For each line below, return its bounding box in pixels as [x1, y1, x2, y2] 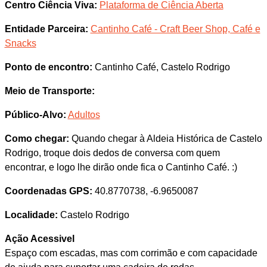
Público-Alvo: [4, 110, 66, 120]
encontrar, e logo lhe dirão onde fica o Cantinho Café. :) [4, 162, 237, 172]
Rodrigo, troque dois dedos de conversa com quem [4, 148, 220, 158]
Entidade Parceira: [4, 24, 88, 34]
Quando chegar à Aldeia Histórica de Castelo [69, 133, 262, 144]
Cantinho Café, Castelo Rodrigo [92, 62, 230, 72]
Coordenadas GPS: [4, 186, 92, 196]
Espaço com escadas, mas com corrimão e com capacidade [4, 248, 257, 258]
